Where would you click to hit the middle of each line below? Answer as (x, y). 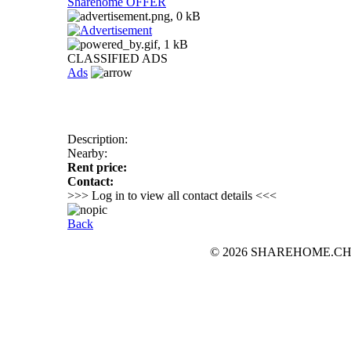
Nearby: (87, 154)
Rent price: (97, 168)
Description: (98, 139)
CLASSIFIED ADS (118, 59)
